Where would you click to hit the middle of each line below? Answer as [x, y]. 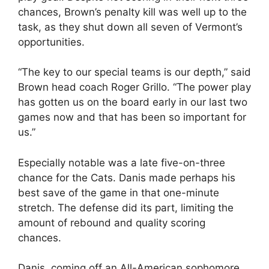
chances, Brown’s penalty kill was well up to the [132, 12]
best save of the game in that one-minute [119, 192]
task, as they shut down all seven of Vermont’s [130, 27]
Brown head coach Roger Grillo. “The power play [134, 87]
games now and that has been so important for [132, 117]
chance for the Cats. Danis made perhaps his [127, 177]
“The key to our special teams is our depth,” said [134, 72]
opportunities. [51, 42]
